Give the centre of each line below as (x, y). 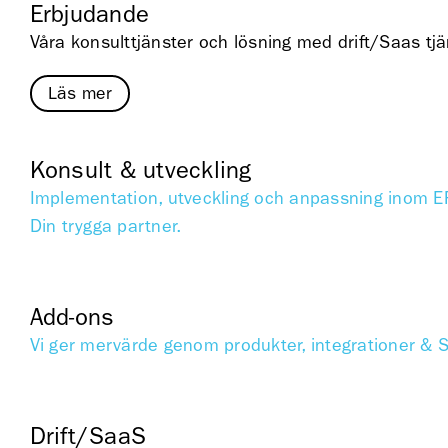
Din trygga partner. (105, 227)
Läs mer (80, 93)
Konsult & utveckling (140, 170)
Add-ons (72, 317)
